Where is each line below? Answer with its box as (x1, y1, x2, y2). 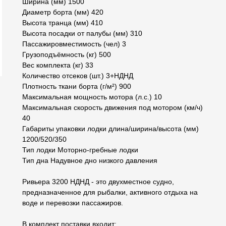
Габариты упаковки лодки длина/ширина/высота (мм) (22, 125, 199, 133)
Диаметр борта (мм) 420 (22, 8, 103, 17)
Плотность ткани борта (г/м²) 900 (22, 82, 131, 91)
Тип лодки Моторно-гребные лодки (22, 146, 138, 154)
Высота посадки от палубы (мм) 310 (22, 29, 142, 38)
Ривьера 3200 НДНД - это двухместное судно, (22, 178, 174, 186)
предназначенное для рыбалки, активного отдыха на (22, 188, 198, 197)
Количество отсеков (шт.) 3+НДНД (22, 72, 133, 80)
